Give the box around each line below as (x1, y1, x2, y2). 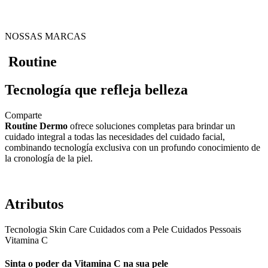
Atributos (5, 196, 63, 212)
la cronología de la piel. (5, 153, 93, 163)
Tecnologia (5, 224, 47, 234)
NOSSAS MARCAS (5, 31, 86, 41)
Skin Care (49, 224, 87, 234)
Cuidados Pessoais (171, 224, 241, 234)
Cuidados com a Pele (89, 224, 169, 234)
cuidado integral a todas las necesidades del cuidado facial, (5, 131, 225, 142)
